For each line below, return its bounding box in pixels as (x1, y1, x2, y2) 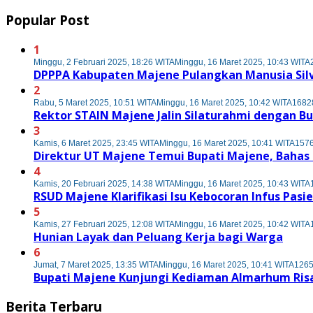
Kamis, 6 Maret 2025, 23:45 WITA (34, 138, 159, 148)
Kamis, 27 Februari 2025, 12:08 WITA (34, 219, 175, 229)
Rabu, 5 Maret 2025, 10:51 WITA (34, 97, 156, 108)
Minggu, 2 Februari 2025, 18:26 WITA (34, 57, 175, 67)
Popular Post (6, 10, 89, 29)
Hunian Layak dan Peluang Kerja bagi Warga (34, 228, 283, 245)
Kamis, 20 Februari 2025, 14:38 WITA (34, 178, 175, 189)
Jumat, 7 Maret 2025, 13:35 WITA (34, 259, 159, 270)
